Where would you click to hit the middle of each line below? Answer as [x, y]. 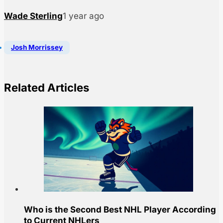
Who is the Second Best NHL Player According [120, 210]
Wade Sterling [33, 16]
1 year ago [83, 16]
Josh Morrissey [37, 48]
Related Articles [47, 87]
